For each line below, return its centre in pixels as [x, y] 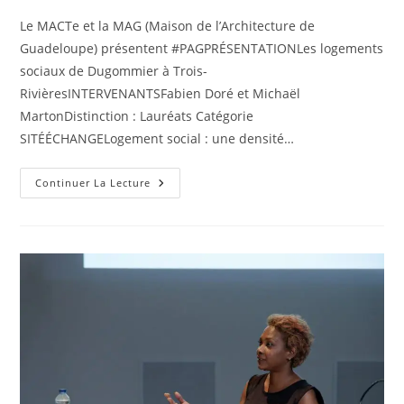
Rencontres [189, 234]
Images [174, 208]
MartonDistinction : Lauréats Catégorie [137, 116]
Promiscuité [191, 335]
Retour [173, 183]
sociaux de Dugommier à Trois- [114, 71]
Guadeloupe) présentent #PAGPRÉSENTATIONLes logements [202, 49]
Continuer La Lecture [93, 183]
